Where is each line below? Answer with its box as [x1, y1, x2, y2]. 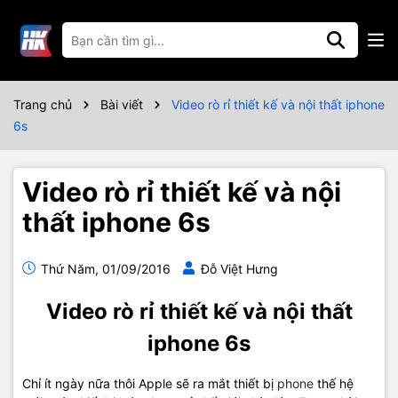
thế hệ [314, 376, 354, 391]
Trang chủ [13, 97, 72, 112]
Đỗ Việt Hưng [201, 261, 278, 276]
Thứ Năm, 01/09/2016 [37, 261, 171, 276]
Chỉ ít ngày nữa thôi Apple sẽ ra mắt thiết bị [22, 376, 277, 391]
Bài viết [100, 97, 143, 112]
